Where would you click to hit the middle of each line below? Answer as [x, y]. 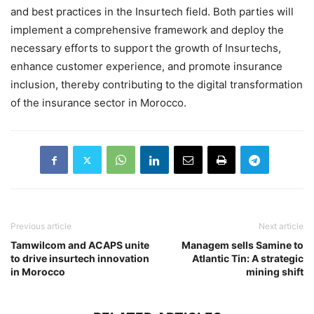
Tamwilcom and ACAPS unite [80, 245]
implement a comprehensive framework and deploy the [147, 30]
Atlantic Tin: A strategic [248, 259]
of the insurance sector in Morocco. [98, 103]
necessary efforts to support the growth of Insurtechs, [146, 48]
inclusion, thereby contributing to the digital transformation [157, 85]
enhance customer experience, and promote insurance [146, 67]
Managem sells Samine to [243, 245]
